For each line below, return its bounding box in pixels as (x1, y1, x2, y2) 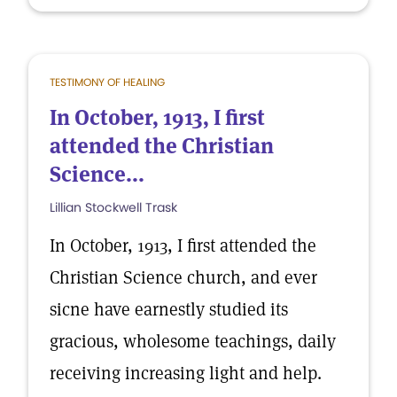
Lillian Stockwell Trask (50, 198, 177, 216)
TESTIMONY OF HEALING (50, 74, 165, 90)
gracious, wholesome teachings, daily (50, 330, 336, 353)
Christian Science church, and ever (50, 266, 317, 289)
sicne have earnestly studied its (50, 298, 288, 321)
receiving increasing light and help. (50, 362, 322, 385)
